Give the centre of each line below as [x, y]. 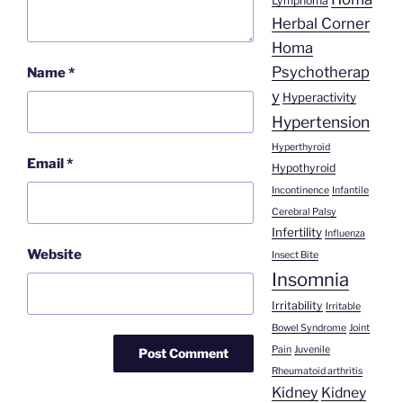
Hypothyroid [303, 168]
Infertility [296, 233]
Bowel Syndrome [309, 328]
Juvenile [312, 350]
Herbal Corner [320, 24]
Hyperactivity [319, 98]
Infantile [350, 191]
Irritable [343, 307]
